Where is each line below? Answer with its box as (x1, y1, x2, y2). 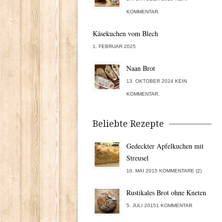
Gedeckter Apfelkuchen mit (126, 141, 204, 151)
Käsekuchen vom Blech (93, 29, 158, 38)
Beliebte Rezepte (93, 118, 164, 129)
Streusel (126, 153, 149, 163)
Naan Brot (126, 63, 155, 73)
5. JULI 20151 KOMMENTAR (126, 203, 192, 208)
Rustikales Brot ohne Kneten (126, 188, 206, 197)
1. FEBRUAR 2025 (93, 44, 136, 49)
